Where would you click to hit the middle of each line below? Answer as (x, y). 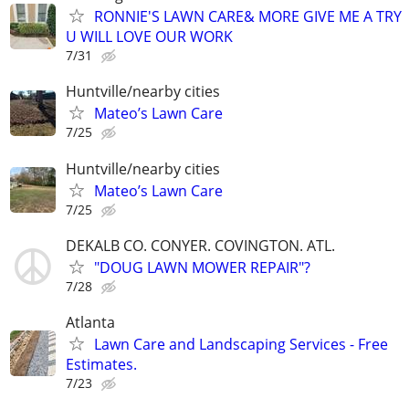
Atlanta (90, 322)
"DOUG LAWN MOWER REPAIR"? (202, 267)
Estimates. (101, 364)
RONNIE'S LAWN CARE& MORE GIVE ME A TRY (248, 17)
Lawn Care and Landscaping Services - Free (241, 344)
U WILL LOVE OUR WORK (149, 37)
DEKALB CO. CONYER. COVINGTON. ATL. (200, 245)
